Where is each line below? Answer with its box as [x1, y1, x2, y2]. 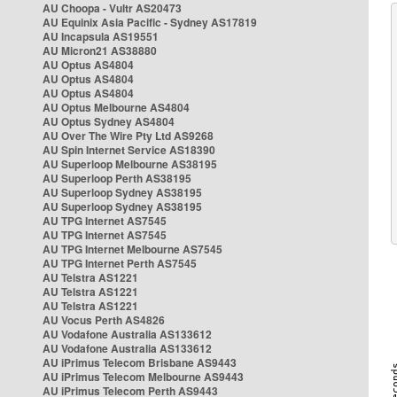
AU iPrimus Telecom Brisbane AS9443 [43, 354, 237, 370]
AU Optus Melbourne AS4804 [43, 99, 190, 115]
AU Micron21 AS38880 [43, 43, 157, 58]
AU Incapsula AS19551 [43, 28, 159, 44]
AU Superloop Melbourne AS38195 [43, 156, 217, 172]
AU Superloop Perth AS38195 [43, 170, 191, 186]
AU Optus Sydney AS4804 [43, 113, 175, 129]
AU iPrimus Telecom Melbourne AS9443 [43, 369, 244, 385]
